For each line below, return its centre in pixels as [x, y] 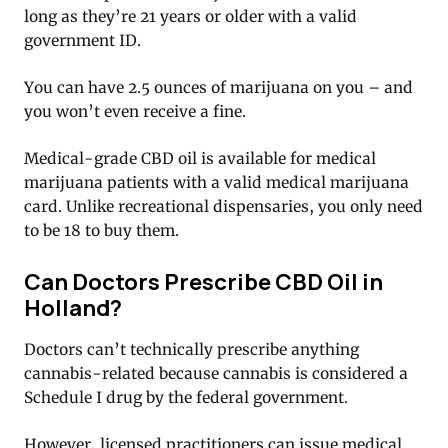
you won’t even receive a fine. [135, 111]
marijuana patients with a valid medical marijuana [216, 182]
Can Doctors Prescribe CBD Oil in [203, 282]
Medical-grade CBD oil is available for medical [200, 158]
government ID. [82, 40]
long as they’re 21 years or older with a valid [190, 16]
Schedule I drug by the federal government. [186, 397]
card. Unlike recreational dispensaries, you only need [223, 206]
